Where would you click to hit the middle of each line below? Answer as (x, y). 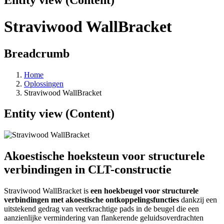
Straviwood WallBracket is (47, 191)
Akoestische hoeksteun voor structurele (104, 156)
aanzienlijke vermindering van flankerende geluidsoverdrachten (104, 218)
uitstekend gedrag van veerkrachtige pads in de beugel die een (101, 209)
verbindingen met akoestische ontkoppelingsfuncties (91, 200)
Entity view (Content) (59, 114)
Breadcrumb (37, 53)
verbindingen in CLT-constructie (88, 170)
